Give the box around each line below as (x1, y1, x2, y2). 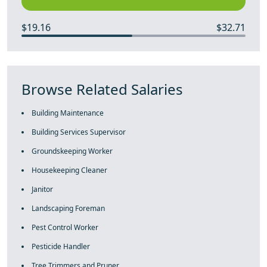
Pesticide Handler (32, 241, 90, 252)
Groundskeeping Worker (32, 146, 113, 156)
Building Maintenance (32, 108, 104, 118)
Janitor (32, 184, 53, 194)
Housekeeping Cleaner (32, 165, 107, 175)
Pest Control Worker (32, 222, 98, 232)
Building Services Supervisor (32, 127, 126, 137)
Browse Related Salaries (21, 79, 183, 99)
